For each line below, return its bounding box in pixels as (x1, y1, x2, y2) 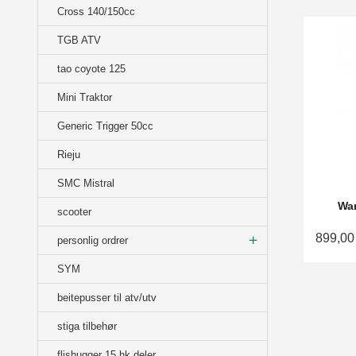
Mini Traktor (57, 91, 112, 104)
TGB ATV (57, 34, 101, 47)
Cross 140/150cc (57, 6, 135, 18)
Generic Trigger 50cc (57, 120, 153, 133)
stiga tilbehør (57, 320, 117, 333)
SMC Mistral (57, 177, 114, 190)
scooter (57, 206, 91, 219)
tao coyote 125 (57, 63, 126, 75)
